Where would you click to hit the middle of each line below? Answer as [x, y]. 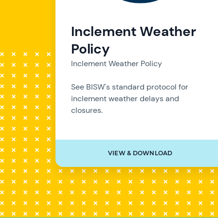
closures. [87, 110]
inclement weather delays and [125, 98]
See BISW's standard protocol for [130, 87]
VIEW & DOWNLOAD [140, 153]
